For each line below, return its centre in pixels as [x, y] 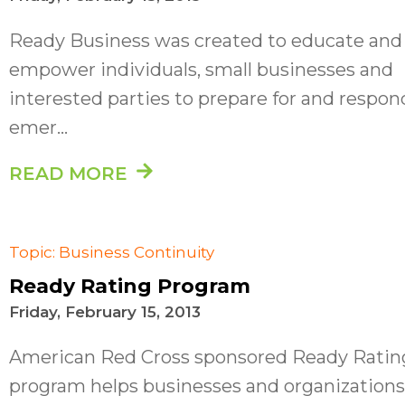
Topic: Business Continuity [112, 252]
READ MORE [68, 173]
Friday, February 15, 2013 [105, 311]
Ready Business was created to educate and [206, 40]
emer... [38, 127]
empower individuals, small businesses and [201, 69]
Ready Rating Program [130, 286]
